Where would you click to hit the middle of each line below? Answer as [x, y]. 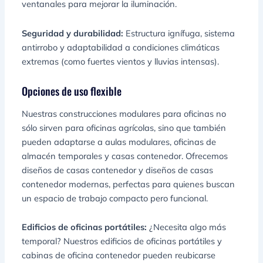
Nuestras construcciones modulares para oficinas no [124, 113]
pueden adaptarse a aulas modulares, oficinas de [119, 141]
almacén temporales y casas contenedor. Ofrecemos [125, 156]
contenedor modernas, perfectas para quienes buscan [129, 184]
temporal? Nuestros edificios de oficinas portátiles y [122, 241]
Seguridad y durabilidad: [74, 33]
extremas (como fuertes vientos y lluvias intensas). [121, 62]
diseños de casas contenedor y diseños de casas [118, 170]
